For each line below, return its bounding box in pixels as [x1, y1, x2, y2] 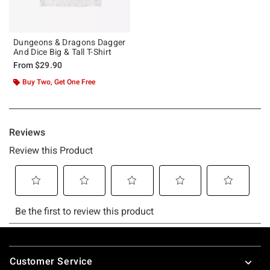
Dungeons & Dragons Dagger [13, 37, 126, 47]
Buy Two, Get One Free [22, 77, 95, 86]
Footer [8, 241, 39, 253]
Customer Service [10, 255, 93, 267]
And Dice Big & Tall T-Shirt [13, 46, 112, 57]
